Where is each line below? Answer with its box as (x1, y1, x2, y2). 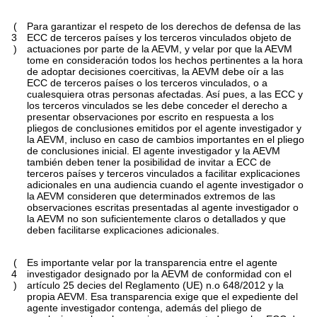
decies (77, 279, 107, 292)
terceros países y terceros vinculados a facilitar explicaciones (27, 168, 301, 180)
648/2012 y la (220, 279, 284, 292)
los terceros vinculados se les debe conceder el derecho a (27, 100, 288, 112)
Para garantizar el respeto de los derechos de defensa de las (27, 21, 301, 33)
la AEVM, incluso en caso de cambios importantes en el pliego (27, 134, 305, 146)
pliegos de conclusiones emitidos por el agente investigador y (27, 122, 302, 134)
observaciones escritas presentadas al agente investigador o (27, 202, 299, 214)
